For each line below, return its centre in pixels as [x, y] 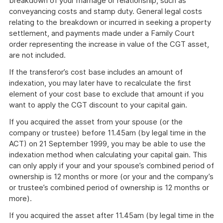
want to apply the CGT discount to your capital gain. [98, 105]
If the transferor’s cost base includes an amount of [96, 72]
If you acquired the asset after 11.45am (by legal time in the [111, 215]
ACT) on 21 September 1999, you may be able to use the [107, 144]
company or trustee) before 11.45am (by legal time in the [108, 133]
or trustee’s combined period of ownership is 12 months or [109, 187]
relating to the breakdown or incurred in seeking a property [110, 22]
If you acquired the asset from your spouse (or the [96, 122]
